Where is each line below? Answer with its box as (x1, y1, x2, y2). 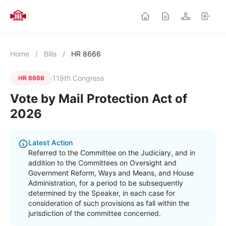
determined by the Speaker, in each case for (28, 189, 175, 197)
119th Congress (52, 74, 104, 82)
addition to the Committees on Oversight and (28, 158, 177, 167)
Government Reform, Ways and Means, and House (28, 168, 194, 177)
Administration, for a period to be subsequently (28, 179, 183, 187)
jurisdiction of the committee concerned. (28, 209, 161, 217)
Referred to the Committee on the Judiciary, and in (28, 148, 195, 157)
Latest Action (28, 138, 73, 147)
